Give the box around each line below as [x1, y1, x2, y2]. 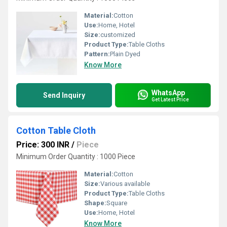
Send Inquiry [43, 91, 85, 99]
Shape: [84, 199, 106, 207]
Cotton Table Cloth [16, 125, 96, 136]
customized [100, 31, 135, 39]
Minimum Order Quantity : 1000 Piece [16, 153, 135, 161]
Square [106, 199, 127, 207]
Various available [100, 180, 150, 187]
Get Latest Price [152, 96, 189, 102]
